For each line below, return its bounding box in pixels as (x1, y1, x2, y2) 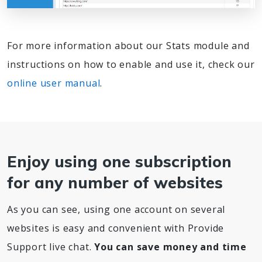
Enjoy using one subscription (7, 151, 232, 171)
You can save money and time (94, 240, 247, 253)
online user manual (7, 76, 101, 89)
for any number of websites (7, 172, 223, 192)
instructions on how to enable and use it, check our (7, 57, 255, 71)
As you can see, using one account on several (7, 202, 226, 216)
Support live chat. (7, 240, 95, 253)
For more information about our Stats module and (7, 39, 250, 52)
